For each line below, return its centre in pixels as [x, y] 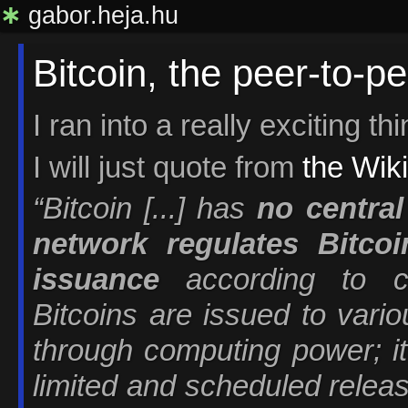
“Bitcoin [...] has [145, 209]
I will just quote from [168, 167]
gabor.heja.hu [100, 15]
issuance [96, 280]
